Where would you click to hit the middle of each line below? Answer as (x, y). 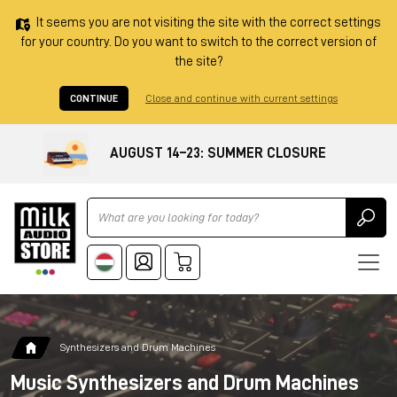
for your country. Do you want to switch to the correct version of (198, 42)
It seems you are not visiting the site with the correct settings (209, 23)
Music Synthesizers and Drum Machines (185, 382)
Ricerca (108, 206)
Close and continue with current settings (241, 98)
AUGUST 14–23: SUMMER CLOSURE (218, 153)
